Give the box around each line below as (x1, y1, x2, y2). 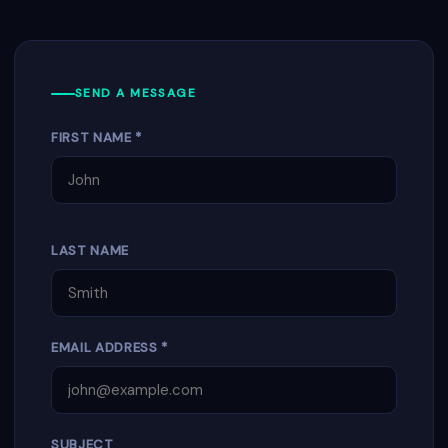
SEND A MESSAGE (75, 85, 197, 101)
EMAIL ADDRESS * (51, 339, 168, 356)
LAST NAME (51, 242, 129, 259)
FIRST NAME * (51, 129, 142, 146)
